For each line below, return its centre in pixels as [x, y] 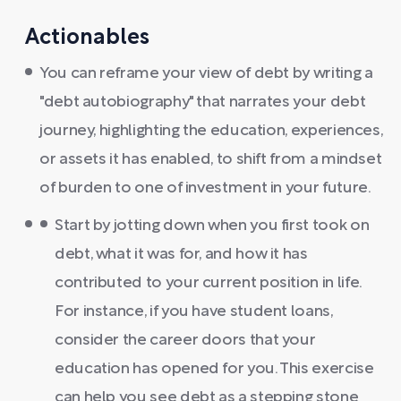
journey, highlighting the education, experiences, [211, 131]
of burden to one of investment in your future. [205, 188]
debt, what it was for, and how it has [181, 255]
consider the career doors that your [185, 341]
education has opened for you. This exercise [214, 369]
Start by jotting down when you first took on [212, 226]
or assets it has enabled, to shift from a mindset [211, 160]
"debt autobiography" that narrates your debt [203, 102]
